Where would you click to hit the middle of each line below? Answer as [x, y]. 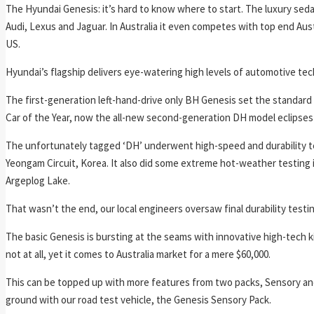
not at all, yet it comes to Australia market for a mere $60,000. [138, 254]
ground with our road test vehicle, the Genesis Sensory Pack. [138, 299]
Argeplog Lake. [38, 180]
